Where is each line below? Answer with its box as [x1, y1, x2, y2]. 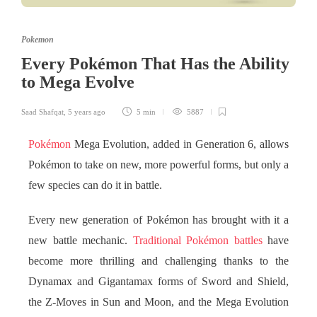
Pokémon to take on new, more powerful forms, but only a [28, 158, 289, 172]
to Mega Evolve [21, 73, 139, 92]
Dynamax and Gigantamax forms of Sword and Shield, [28, 275, 289, 289]
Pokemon [21, 35, 54, 45]
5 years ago [68, 108, 105, 117]
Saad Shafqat [21, 108, 64, 117]
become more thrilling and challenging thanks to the [28, 255, 289, 268]
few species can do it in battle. [28, 179, 162, 192]
